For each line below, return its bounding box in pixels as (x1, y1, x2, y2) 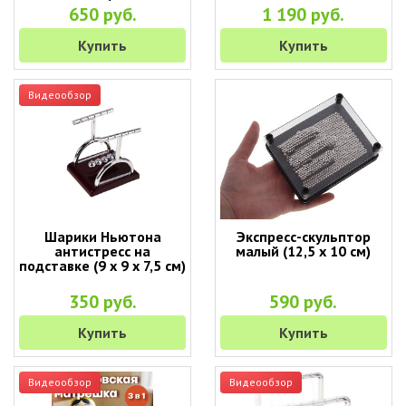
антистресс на (54, 242, 151, 260)
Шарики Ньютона (43, 227, 161, 246)
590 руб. (269, 290, 338, 314)
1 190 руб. (262, 3, 345, 26)
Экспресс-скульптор (236, 227, 371, 246)
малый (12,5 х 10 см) (236, 242, 372, 260)
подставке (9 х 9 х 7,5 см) (19, 256, 187, 275)
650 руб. (68, 3, 137, 26)
